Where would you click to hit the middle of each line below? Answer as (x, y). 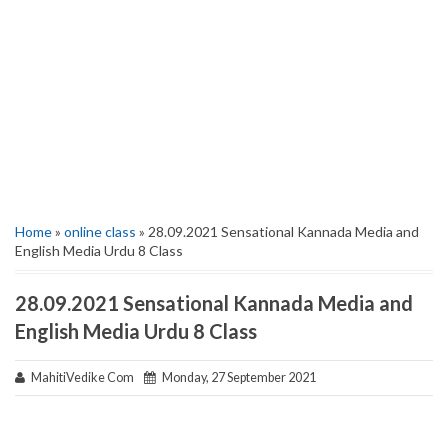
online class (100, 231)
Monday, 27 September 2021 (236, 377)
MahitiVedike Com (84, 377)
